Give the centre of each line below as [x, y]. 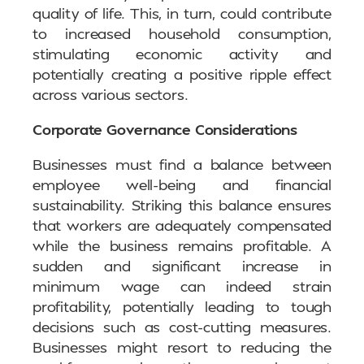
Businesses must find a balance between [182, 164]
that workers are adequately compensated [182, 225]
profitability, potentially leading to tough [182, 306]
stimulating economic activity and [182, 54]
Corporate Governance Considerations [165, 129]
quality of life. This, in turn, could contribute [182, 13]
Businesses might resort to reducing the [182, 347]
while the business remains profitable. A [182, 245]
